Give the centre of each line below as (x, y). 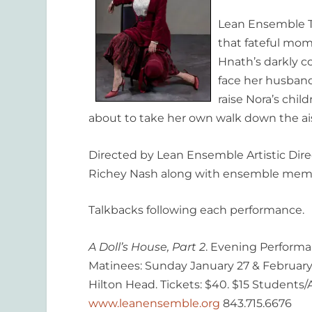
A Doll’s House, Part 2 (147, 247)
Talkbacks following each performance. (197, 210)
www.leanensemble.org (155, 303)
